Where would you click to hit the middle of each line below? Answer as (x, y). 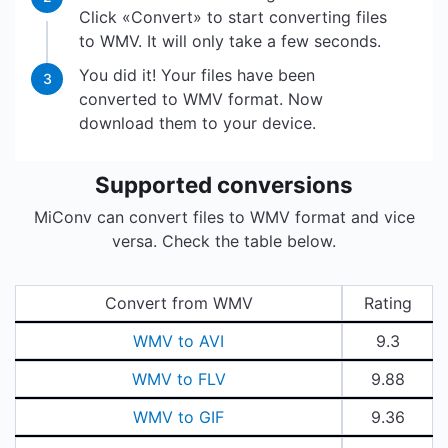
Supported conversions (224, 184)
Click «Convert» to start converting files (233, 17)
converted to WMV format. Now (201, 99)
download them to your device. (197, 123)
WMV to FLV (178, 379)
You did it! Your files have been (197, 75)
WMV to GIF (179, 417)
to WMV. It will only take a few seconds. (230, 41)
